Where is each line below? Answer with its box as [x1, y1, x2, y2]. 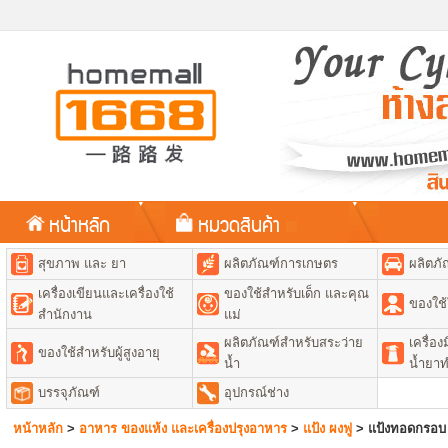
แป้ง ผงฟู [303, 421, 352, 436]
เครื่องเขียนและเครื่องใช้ [38, 286, 174, 301]
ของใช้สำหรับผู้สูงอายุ [38, 345, 160, 360]
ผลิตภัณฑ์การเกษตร [224, 256, 338, 271]
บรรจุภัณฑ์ [38, 385, 100, 400]
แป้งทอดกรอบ [368, 421, 446, 436]
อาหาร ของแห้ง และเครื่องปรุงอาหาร [79, 421, 287, 436]
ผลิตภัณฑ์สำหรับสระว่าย [224, 335, 363, 350]
